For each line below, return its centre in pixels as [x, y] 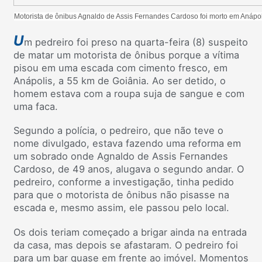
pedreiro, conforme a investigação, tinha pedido [124, 182]
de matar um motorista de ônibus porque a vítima [126, 55]
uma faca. [36, 106]
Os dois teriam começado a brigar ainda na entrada [130, 232]
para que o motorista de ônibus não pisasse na [121, 195]
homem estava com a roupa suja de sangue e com [129, 93]
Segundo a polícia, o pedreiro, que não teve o [118, 131]
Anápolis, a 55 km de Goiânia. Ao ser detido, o [120, 80]
